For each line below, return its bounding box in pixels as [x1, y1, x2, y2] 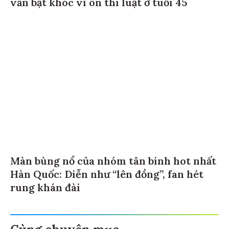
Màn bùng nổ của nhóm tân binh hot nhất [10, 156, 216, 169]
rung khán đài [10, 182, 80, 196]
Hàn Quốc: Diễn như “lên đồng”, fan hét [10, 169, 203, 182]
